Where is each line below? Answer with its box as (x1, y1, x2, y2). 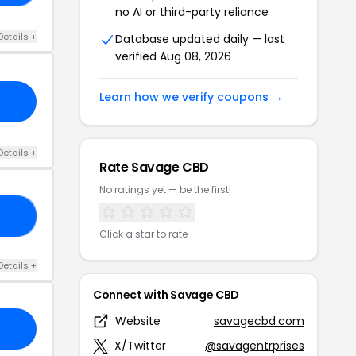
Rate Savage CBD (99, 157, 209, 176)
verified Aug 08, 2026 (115, 48, 231, 64)
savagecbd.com (214, 312, 304, 329)
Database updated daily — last (115, 30, 284, 47)
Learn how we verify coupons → (99, 88, 283, 105)
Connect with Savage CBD (93, 286, 239, 303)
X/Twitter (114, 337, 166, 354)
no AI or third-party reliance (115, 3, 269, 20)
